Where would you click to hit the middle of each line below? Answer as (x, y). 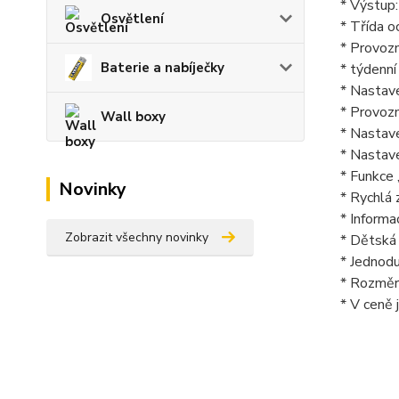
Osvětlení (132, 19)
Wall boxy (133, 117)
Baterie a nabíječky (163, 68)
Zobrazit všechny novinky (137, 237)
